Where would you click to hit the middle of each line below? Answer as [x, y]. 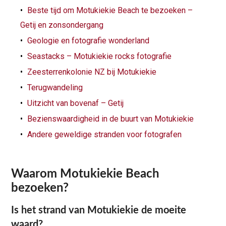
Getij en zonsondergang [62, 25]
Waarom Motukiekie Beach [86, 174]
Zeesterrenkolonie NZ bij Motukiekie [92, 72]
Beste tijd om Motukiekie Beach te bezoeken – [110, 11]
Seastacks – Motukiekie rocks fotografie [100, 56]
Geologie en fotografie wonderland [89, 41]
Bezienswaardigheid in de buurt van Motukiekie [111, 119]
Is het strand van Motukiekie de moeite [99, 211]
